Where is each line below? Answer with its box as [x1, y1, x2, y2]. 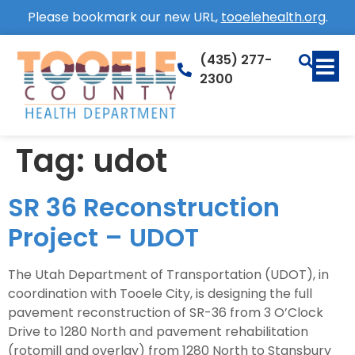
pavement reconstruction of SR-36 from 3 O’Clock [8, 303, 323, 322]
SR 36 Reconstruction [8, 189, 280, 225]
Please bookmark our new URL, [27, 8, 221, 26]
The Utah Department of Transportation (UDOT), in [8, 265, 329, 284]
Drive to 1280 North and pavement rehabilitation [8, 322, 308, 341]
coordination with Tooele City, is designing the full [8, 284, 312, 303]
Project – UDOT [8, 219, 199, 255]
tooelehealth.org [220, 8, 326, 26]
